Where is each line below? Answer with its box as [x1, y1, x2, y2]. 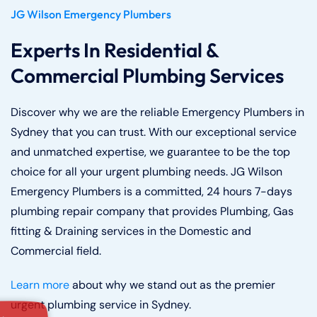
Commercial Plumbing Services [11, 63, 284, 88]
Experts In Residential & [11, 38, 219, 62]
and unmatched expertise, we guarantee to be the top [11, 144, 290, 159]
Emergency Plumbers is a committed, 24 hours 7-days [11, 184, 292, 199]
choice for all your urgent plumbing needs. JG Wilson [11, 164, 282, 179]
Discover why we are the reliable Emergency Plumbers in [11, 105, 304, 120]
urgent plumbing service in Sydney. [11, 297, 191, 312]
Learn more [11, 277, 69, 292]
